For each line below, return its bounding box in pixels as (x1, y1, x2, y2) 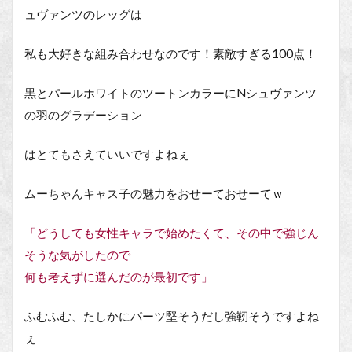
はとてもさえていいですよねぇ (24, 146, 189, 161)
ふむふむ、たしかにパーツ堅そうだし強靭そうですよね (24, 308, 319, 323)
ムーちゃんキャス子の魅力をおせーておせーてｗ (24, 185, 284, 200)
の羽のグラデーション (24, 107, 142, 122)
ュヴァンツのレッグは (24, 6, 142, 21)
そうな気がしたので (24, 247, 130, 262)
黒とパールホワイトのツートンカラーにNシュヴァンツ (24, 85, 317, 100)
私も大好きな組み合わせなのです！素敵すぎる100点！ (24, 46, 317, 60)
